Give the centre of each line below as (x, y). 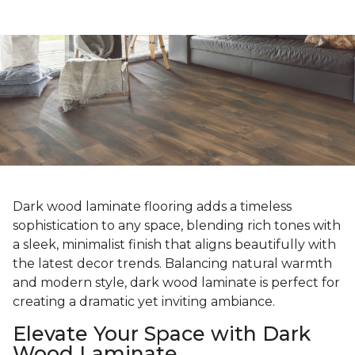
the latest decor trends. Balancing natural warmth (172, 264)
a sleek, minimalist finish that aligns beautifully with (174, 245)
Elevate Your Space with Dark (162, 334)
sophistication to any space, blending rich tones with (177, 226)
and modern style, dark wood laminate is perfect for (176, 283)
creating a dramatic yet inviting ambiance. (144, 302)
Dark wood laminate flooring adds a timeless (152, 207)
